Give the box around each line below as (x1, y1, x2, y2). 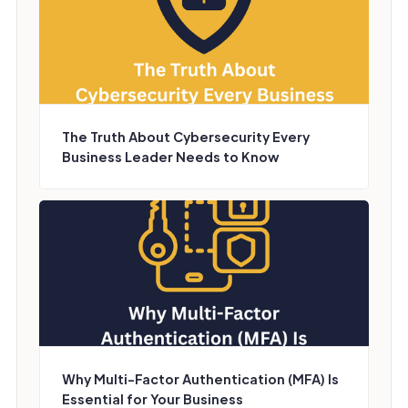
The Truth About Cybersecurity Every (62, 128, 310, 145)
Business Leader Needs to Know (62, 148, 280, 165)
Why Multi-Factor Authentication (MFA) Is (62, 371, 339, 387)
